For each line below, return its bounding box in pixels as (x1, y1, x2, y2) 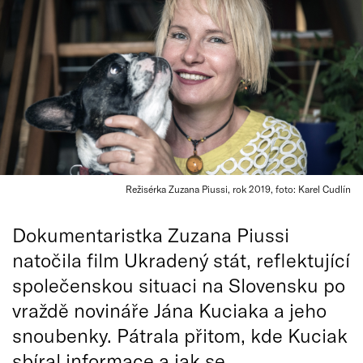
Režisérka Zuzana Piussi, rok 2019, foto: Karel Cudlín (126, 183, 351, 194)
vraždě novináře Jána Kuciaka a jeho (12, 298, 327, 322)
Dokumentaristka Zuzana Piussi (12, 223, 289, 246)
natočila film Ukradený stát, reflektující (12, 248, 350, 271)
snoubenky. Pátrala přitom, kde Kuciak (12, 323, 348, 347)
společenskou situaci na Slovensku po (12, 273, 345, 297)
